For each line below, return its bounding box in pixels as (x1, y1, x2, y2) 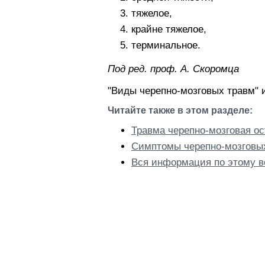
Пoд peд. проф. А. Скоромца (108, 63, 239, 75)
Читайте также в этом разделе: (108, 105, 253, 115)
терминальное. (131, 40, 201, 51)
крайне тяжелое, (131, 24, 206, 35)
